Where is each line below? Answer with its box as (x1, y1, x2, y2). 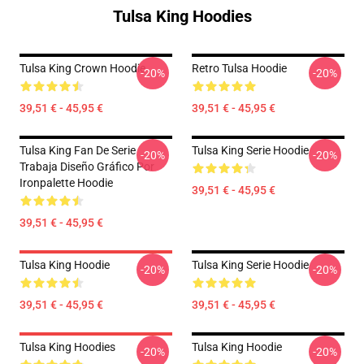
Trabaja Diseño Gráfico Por (19, 160, 154, 173)
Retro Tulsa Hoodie (192, 62, 287, 75)
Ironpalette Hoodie (19, 176, 113, 189)
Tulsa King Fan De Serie (19, 144, 136, 157)
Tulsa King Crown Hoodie (19, 62, 145, 75)
